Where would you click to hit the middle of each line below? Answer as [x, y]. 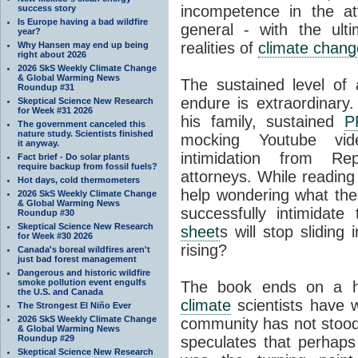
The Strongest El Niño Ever [74, 305]
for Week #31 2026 [55, 110]
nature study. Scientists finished [86, 133]
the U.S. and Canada [60, 291]
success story [47, 8]
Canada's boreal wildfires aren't [84, 249]
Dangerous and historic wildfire [84, 272]
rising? [204, 250]
